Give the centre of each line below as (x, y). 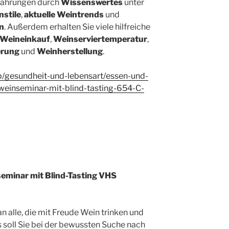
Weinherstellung (70, 51)
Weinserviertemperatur (100, 39)
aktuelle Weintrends (64, 14)
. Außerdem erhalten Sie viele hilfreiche (77, 27)
